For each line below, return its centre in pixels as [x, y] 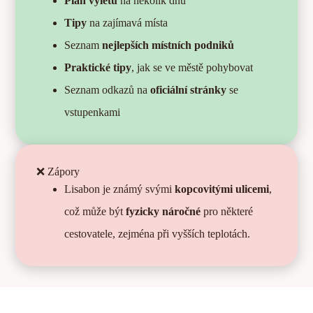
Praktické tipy [98, 67]
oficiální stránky [189, 89]
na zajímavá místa [129, 22]
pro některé [227, 211]
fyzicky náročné [162, 211]
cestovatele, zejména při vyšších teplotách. [158, 233]
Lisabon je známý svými [120, 189]
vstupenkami [93, 112]
